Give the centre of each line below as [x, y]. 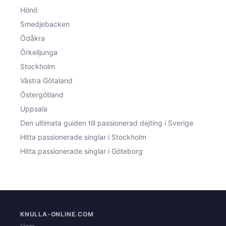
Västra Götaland [46, 80]
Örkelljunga [39, 52]
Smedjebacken [45, 24]
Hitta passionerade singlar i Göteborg [81, 151]
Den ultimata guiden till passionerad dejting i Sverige [107, 123]
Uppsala [34, 108]
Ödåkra [33, 38]
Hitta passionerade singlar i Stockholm [83, 137]
